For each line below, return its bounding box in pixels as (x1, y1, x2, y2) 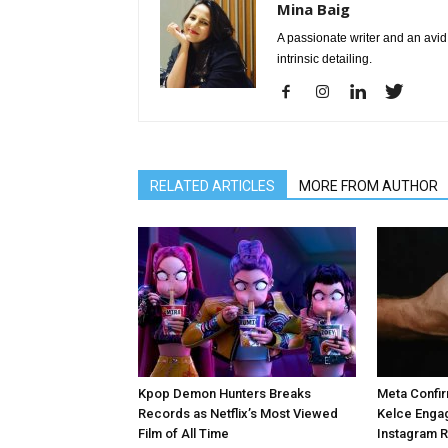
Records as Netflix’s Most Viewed (138, 406, 338, 421)
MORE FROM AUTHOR (299, 178, 438, 194)
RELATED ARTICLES (150, 178, 275, 194)
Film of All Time (138, 426, 229, 441)
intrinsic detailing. (277, 52, 372, 66)
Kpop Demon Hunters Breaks (138, 386, 311, 401)
